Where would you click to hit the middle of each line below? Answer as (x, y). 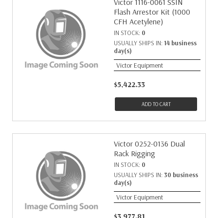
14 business (180, 43)
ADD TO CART (156, 104)
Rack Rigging (135, 153)
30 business (181, 175)
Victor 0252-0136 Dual (149, 144)
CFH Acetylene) (138, 21)
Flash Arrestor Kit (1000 (152, 12)
